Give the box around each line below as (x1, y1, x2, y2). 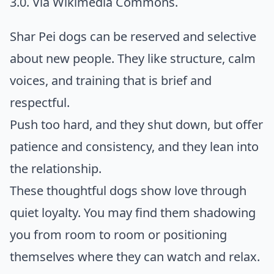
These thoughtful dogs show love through (10, 182, 246, 199)
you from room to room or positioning (10, 226, 227, 243)
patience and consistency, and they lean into (10, 138, 259, 155)
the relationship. (10, 160, 102, 177)
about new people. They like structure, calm (10, 50, 256, 67)
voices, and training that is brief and (10, 72, 212, 89)
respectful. (10, 94, 70, 111)
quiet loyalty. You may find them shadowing (10, 204, 256, 221)
